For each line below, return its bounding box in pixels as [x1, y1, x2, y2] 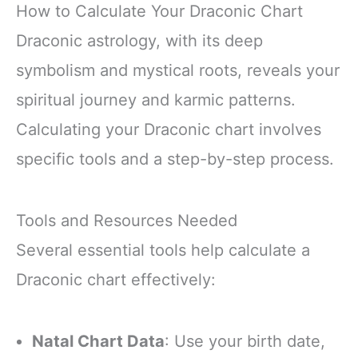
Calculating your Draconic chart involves [16, 119, 321, 139]
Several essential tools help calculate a [16, 240, 310, 260]
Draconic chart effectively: [16, 269, 216, 289]
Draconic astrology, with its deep [16, 30, 263, 50]
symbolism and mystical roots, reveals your [16, 60, 340, 80]
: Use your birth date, [165, 331, 325, 351]
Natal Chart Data [32, 331, 165, 351]
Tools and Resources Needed [16, 210, 237, 230]
